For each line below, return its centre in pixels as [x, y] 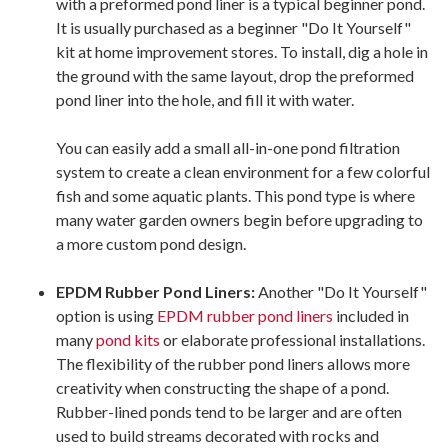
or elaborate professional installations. [292, 339]
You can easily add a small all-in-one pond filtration [228, 147]
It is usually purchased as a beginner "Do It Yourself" [233, 27]
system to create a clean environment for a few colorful [243, 171]
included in [371, 315]
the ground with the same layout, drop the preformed [235, 75]
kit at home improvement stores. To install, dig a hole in [242, 51]
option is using [106, 315]
